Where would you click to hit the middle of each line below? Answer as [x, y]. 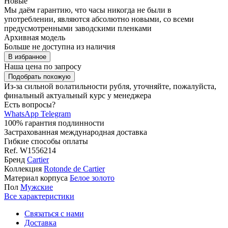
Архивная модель [35, 38]
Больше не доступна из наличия [60, 47]
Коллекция [23, 169]
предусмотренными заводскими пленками [78, 28]
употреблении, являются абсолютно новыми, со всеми [99, 19]
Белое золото [92, 178]
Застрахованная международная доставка [76, 132]
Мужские [37, 187]
